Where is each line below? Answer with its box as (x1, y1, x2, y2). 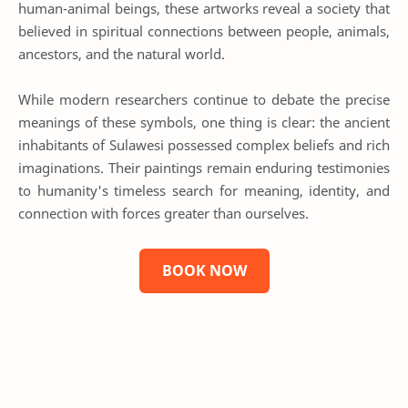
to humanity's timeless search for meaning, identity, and (18, 181, 390, 200)
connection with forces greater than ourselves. (18, 204, 309, 223)
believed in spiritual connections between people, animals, (18, 21, 390, 40)
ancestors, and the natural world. (18, 44, 225, 63)
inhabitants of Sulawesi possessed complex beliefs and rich (18, 136, 390, 155)
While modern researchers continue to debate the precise (18, 90, 390, 109)
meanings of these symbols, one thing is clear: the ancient (18, 113, 390, 132)
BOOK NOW (161, 260, 247, 280)
